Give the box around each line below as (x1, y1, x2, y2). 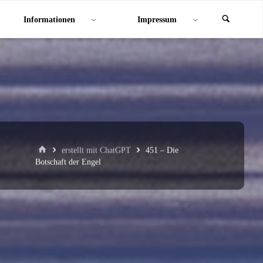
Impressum (137, 15, 177, 24)
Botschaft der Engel (35, 157, 102, 167)
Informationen (23, 15, 75, 24)
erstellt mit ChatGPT (61, 145, 131, 155)
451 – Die (145, 145, 178, 155)
